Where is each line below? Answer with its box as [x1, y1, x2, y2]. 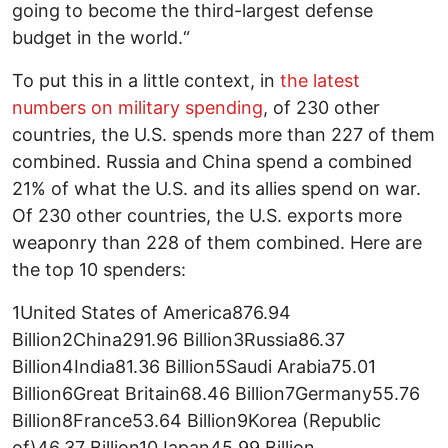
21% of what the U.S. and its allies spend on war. [12, 177, 421, 199]
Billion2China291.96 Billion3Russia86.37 [12, 328, 345, 350]
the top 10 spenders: [12, 258, 186, 280]
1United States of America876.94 [12, 301, 291, 323]
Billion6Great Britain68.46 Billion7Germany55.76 [12, 382, 420, 404]
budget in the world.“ [12, 26, 190, 48]
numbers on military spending [12, 96, 263, 118]
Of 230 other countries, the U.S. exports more [12, 204, 402, 226]
